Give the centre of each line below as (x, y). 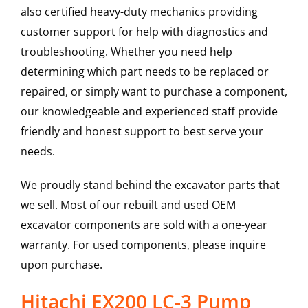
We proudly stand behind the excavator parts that (150, 185)
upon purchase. (61, 265)
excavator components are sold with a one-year (144, 225)
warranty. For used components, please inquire (143, 245)
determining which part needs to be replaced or (144, 72)
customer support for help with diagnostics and (144, 32)
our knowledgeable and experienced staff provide (149, 112)
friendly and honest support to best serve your (142, 132)
